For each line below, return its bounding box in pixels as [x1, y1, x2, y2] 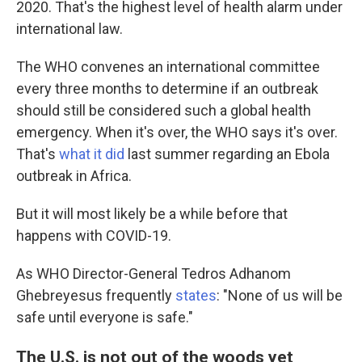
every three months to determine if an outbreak [16, 80, 318, 97]
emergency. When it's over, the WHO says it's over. [16, 124, 338, 141]
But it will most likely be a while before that [16, 205, 288, 222]
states [175, 287, 217, 304]
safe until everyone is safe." [16, 309, 193, 326]
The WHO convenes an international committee [16, 58, 320, 75]
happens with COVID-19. [16, 227, 171, 244]
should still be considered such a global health [16, 102, 311, 119]
